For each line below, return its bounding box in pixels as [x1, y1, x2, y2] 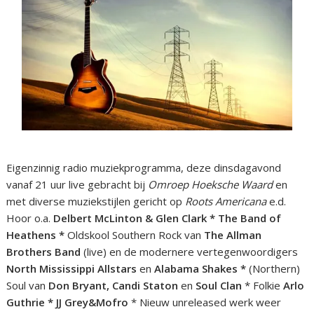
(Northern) [246, 261, 301, 276]
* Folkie [242, 278, 284, 293]
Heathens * [6, 228, 68, 243]
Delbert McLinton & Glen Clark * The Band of [53, 211, 282, 226]
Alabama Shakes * [151, 261, 247, 276]
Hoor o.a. [6, 211, 54, 226]
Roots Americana [185, 194, 267, 209]
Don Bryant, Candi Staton [48, 278, 179, 293]
